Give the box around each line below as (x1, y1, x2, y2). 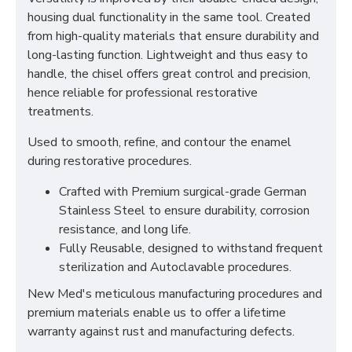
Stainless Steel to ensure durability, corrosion (59, 202, 310, 219)
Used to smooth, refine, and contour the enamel (27, 134, 291, 151)
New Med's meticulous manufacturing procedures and (27, 285, 322, 302)
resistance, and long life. (59, 221, 191, 238)
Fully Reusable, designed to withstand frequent (59, 240, 323, 257)
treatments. (27, 103, 93, 120)
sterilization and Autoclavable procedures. (59, 258, 291, 276)
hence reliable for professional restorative (27, 84, 258, 101)
